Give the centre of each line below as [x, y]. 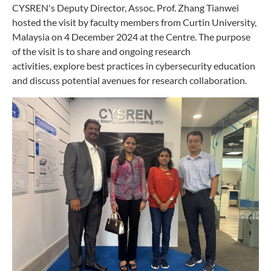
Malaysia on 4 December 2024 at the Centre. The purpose [131, 37]
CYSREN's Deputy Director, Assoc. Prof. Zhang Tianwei [126, 8]
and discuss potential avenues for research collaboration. [129, 80]
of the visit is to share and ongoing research [101, 51]
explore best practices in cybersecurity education [154, 66]
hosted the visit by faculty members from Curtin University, [134, 22]
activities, [33, 66]
